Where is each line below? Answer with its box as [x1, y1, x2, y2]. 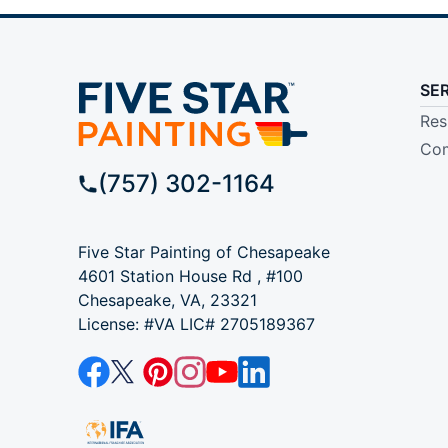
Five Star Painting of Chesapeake [77, 241, 330, 262]
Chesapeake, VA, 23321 [77, 289, 257, 310]
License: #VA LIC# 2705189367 [77, 313, 315, 334]
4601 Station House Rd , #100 [77, 265, 303, 286]
